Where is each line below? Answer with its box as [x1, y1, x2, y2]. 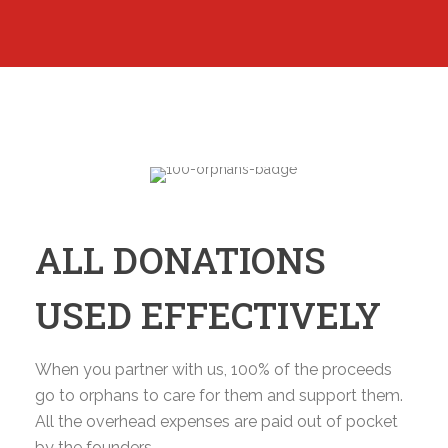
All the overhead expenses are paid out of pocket [35, 412, 398, 431]
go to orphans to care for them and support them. [35, 386, 403, 405]
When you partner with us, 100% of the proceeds [35, 360, 392, 379]
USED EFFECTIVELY [35, 291, 381, 339]
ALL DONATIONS [35, 236, 326, 284]
